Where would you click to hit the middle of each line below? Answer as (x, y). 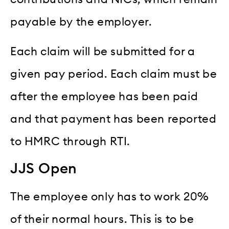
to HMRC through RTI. (71, 142)
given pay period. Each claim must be (114, 74)
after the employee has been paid (104, 97)
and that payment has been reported (113, 119)
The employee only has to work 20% (110, 197)
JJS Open (44, 168)
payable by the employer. (81, 22)
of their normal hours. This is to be (102, 219)
